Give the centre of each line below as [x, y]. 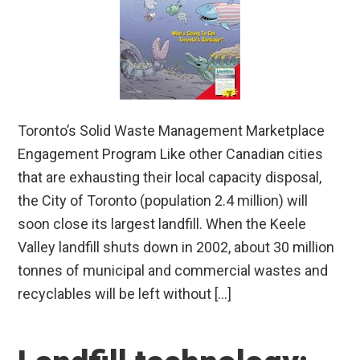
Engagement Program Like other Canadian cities [171, 153]
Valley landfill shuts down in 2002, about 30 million [176, 247]
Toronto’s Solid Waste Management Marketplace [172, 130]
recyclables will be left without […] [125, 293]
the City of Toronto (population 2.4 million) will [163, 200]
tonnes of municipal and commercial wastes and [173, 270]
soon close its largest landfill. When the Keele [162, 223]
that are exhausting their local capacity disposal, [170, 177]
